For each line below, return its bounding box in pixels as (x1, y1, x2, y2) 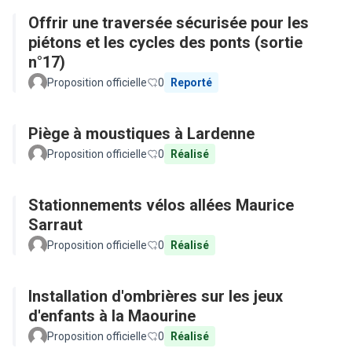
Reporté (170, 76, 212, 89)
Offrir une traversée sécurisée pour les (28, 13, 309, 32)
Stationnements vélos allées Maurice (28, 196, 294, 214)
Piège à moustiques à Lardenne (28, 124, 255, 143)
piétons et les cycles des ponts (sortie (28, 33, 302, 52)
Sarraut (28, 215, 82, 234)
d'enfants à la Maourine (28, 306, 196, 325)
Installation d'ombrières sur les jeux (28, 287, 283, 306)
